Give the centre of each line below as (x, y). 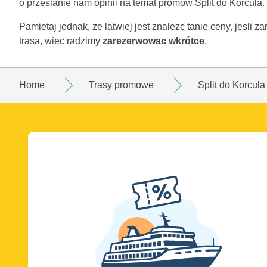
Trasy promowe (121, 85)
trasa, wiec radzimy (61, 41)
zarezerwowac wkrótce (153, 41)
